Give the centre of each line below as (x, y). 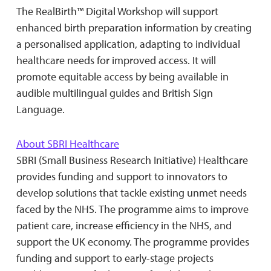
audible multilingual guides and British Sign (114, 93)
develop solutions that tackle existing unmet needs (131, 192)
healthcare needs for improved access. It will (116, 60)
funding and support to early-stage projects (115, 258)
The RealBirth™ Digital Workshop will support (117, 11)
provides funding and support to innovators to (122, 176)
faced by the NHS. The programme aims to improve (132, 209)
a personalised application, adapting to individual (128, 44)
